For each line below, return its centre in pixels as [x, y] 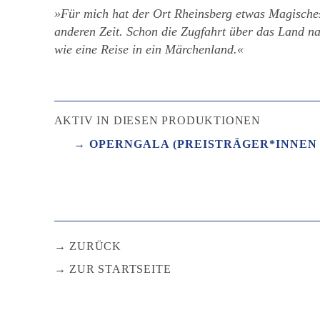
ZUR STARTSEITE [120, 269]
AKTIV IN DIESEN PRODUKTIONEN [157, 120]
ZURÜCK [96, 246]
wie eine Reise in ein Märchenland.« [149, 49]
